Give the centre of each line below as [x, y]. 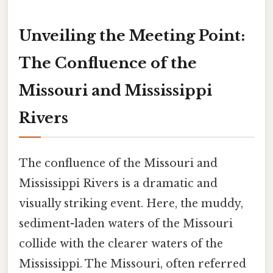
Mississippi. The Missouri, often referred [133, 264]
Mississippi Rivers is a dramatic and [118, 184]
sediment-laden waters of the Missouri [126, 224]
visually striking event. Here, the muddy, [131, 204]
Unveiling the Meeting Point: [132, 35]
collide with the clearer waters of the [121, 244]
